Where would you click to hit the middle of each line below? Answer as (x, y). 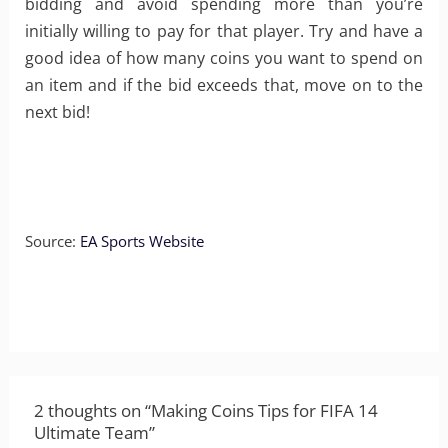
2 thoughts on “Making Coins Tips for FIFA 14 (205, 410)
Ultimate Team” (94, 432)
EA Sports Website (141, 240)
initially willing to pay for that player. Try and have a (224, 31)
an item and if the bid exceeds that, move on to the (224, 85)
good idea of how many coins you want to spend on (224, 58)
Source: (52, 240)
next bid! (57, 112)
